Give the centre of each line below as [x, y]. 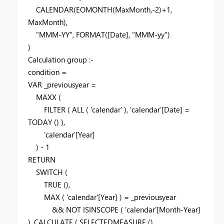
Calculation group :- [61, 60]
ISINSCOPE [101, 210]
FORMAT [90, 35]
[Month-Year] [178, 210]
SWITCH [49, 172]
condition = [47, 72]
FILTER [55, 110]
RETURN [42, 160]
